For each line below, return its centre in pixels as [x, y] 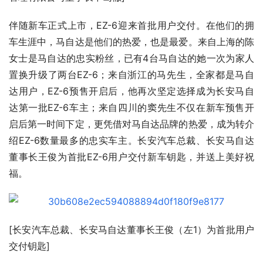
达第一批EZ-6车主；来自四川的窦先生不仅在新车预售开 [131, 108]
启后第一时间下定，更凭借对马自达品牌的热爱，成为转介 [131, 124]
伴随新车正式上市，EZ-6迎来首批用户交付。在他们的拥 [131, 26]
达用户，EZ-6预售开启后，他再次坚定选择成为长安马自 [131, 91]
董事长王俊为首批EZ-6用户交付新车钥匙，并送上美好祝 [131, 157]
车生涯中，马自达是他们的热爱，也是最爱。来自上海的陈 [131, 42]
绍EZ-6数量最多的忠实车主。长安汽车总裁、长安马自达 [131, 141]
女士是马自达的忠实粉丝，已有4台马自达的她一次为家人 [131, 58]
